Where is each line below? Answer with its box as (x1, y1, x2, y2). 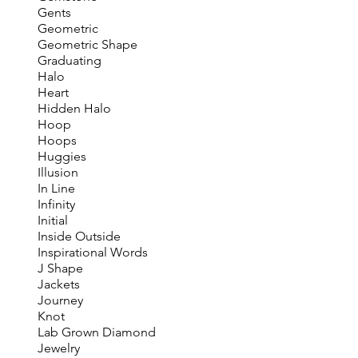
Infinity (37, 197, 75, 212)
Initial (37, 213, 68, 228)
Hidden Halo (37, 101, 111, 116)
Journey (37, 292, 83, 308)
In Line (37, 181, 75, 196)
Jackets (37, 276, 80, 292)
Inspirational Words (37, 245, 148, 260)
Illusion (37, 165, 78, 180)
